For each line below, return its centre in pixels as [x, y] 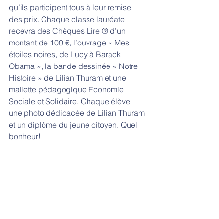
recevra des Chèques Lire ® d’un [68, 31]
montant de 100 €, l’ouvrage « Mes [70, 43]
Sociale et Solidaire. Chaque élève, [71, 101]
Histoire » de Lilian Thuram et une [68, 78]
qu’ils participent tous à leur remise [71, 8]
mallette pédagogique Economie [67, 90]
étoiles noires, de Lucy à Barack [66, 55]
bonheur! [26, 137]
